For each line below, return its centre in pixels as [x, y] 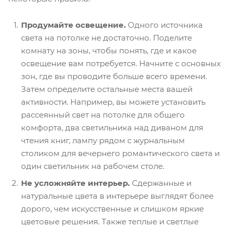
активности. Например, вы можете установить [113, 102]
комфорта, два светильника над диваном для [112, 128]
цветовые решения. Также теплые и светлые [110, 222]
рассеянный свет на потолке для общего [103, 115]
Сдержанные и [161, 183]
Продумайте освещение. [73, 25]
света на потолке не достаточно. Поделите [107, 38]
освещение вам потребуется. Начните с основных [121, 64]
